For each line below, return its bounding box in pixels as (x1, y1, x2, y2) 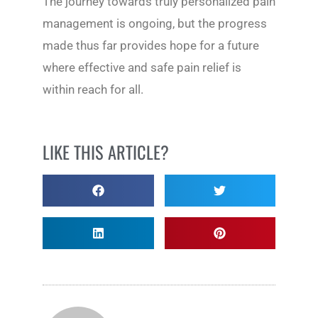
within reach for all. (43, 82, 143, 97)
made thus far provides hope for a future (43, 38, 259, 53)
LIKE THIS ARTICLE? (43, 138, 169, 165)
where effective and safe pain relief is (43, 60, 241, 75)
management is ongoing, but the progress (43, 16, 267, 31)
